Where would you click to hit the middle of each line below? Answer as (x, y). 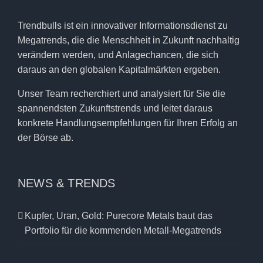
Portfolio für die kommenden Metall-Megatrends (123, 230)
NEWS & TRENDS (67, 183)
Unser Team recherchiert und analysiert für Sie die (122, 94)
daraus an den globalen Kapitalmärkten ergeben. (119, 70)
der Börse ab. (45, 138)
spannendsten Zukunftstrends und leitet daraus (115, 108)
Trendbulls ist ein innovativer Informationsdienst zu (123, 26)
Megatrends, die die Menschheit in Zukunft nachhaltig (129, 40)
